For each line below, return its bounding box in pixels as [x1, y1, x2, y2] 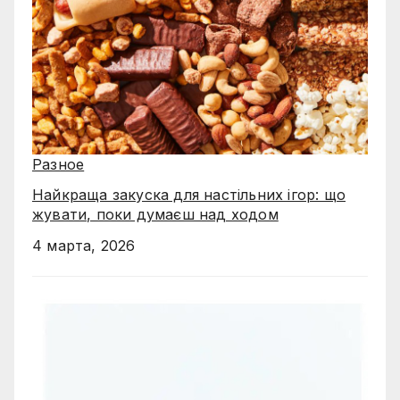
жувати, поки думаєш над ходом [32, 205, 279, 224]
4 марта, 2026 [32, 237, 136, 255]
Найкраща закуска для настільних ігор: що [32, 186, 346, 204]
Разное [32, 154, 85, 173]
